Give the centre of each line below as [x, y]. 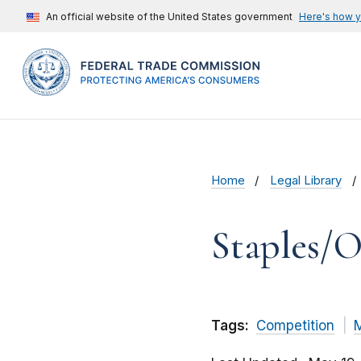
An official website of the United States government [169, 17]
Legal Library [306, 181]
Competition [295, 326]
